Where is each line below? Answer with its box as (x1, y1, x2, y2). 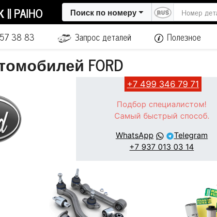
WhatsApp (115, 130, 154, 140)
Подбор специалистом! (117, 99, 207, 109)
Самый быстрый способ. (114, 111, 209, 121)
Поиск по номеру (70, 6, 137, 18)
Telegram (173, 130, 208, 140)
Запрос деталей (75, 29, 131, 44)
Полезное (167, 29, 201, 44)
